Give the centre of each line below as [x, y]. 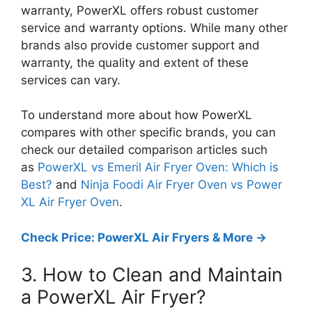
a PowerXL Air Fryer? [114, 297]
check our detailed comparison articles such [144, 150]
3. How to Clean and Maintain [152, 275]
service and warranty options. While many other [154, 28]
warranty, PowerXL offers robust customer [140, 10]
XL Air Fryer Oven [70, 202]
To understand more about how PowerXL [136, 115]
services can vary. [71, 80]
